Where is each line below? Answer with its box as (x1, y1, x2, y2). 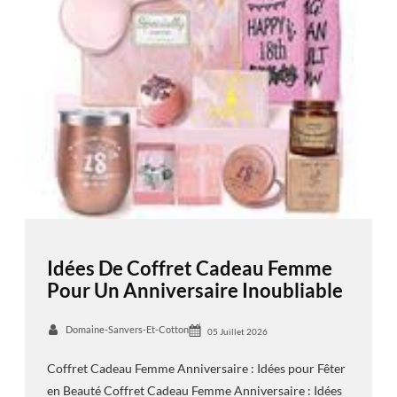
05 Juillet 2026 (206, 326, 268, 338)
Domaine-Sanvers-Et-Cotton (65, 323, 189, 336)
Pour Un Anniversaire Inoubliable (46, 277, 343, 302)
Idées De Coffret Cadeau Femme (46, 255, 332, 280)
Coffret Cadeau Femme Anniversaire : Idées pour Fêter (46, 361, 346, 377)
